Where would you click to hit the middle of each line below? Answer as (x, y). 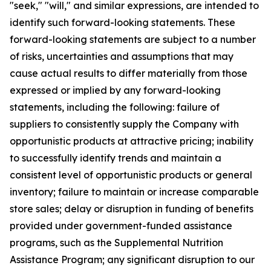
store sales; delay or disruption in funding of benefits (132, 209)
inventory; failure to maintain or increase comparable (134, 192)
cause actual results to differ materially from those (129, 73)
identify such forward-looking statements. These (122, 22)
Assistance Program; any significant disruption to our (132, 260)
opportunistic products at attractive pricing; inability (132, 141)
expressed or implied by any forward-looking (115, 90)
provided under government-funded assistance (121, 226)
